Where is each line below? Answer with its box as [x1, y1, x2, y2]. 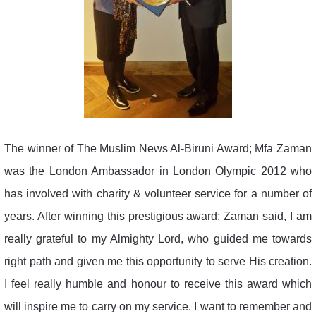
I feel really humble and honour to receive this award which [4, 277, 312, 290]
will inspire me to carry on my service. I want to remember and [4, 300, 312, 312]
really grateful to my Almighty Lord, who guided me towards [4, 232, 312, 245]
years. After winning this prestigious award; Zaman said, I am [4, 209, 312, 222]
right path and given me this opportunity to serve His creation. [4, 255, 312, 267]
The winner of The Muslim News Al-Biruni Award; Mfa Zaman [4, 142, 312, 154]
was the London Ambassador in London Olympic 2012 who [4, 164, 312, 177]
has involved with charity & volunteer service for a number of [4, 187, 312, 200]
